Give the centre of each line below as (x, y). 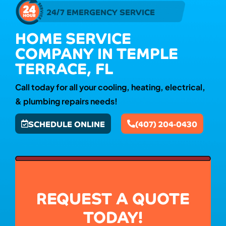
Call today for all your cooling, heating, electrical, (110, 87)
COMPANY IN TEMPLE (97, 53)
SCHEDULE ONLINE (67, 124)
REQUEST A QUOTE (113, 197)
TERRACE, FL (64, 68)
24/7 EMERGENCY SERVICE (101, 12)
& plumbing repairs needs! (66, 101)
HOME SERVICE (73, 38)
